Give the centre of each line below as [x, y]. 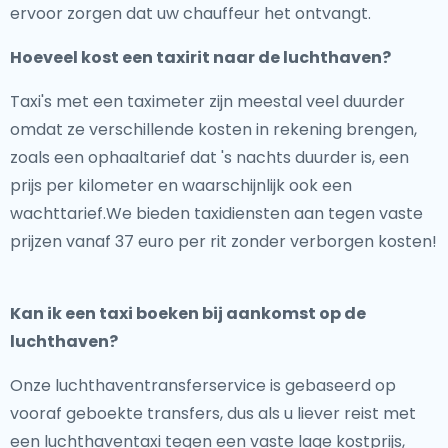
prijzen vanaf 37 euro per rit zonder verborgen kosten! [223, 241]
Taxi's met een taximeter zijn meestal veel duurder [207, 101]
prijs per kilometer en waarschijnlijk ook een [181, 185]
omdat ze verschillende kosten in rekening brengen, [213, 129]
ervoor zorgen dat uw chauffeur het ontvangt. [190, 13]
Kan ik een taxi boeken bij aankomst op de [188, 313]
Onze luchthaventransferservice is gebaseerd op [203, 385]
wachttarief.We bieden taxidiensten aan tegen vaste [216, 213]
